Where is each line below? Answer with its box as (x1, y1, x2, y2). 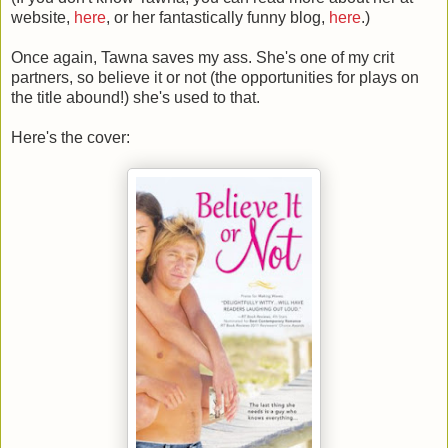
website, (11, 8, 74, 26)
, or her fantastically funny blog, (106, 8, 329, 26)
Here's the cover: (11, 128, 130, 146)
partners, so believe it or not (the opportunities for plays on (11, 68, 419, 86)
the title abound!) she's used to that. (11, 88, 260, 106)
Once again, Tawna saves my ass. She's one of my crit (11, 48, 394, 66)
